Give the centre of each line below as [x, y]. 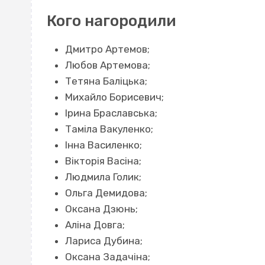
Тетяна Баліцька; [106, 81]
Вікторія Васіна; [103, 161]
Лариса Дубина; [104, 241]
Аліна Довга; [95, 225]
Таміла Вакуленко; [109, 129]
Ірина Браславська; [111, 113]
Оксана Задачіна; [107, 257]
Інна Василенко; [103, 145]
